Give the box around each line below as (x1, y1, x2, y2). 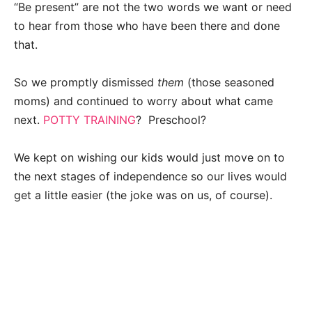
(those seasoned (184, 75, 274, 89)
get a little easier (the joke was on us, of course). (14, 187, 272, 202)
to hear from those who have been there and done (14, 18, 280, 33)
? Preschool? (136, 112, 206, 127)
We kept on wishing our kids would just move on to (14, 150, 285, 164)
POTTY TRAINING (43, 112, 136, 127)
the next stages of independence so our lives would (14, 169, 287, 183)
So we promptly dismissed (14, 75, 157, 89)
